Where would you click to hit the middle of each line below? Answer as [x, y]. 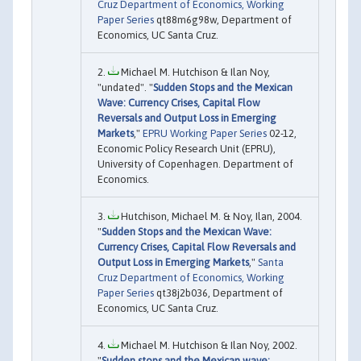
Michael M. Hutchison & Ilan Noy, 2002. [208, 346]
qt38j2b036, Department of [218, 293]
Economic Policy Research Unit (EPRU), [187, 149]
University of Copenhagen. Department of [195, 164]
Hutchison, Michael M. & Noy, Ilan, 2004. [210, 217]
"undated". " [125, 88]
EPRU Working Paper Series [205, 134]
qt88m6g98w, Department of [223, 20]
